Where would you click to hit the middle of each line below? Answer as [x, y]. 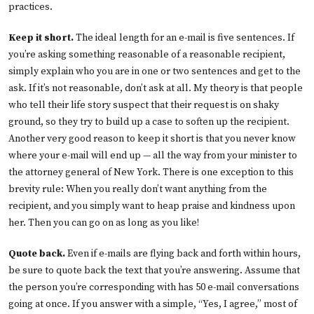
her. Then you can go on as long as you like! [104, 223]
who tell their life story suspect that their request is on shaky [144, 105]
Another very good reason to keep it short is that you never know [152, 138]
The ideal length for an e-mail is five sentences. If [184, 37]
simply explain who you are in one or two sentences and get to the [155, 71]
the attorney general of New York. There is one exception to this [151, 172]
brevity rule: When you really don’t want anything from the [138, 189]
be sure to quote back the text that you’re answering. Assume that [154, 270]
